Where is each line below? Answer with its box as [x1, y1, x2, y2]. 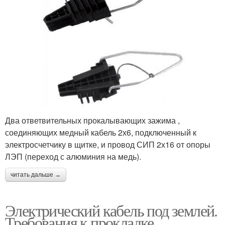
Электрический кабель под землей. [5, 199, 217, 221]
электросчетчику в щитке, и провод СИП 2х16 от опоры [5, 139, 210, 151]
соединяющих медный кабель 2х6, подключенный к [5, 127, 196, 139]
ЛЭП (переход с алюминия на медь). [5, 151, 141, 163]
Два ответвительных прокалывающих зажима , [5, 115, 180, 127]
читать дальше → [11, 171, 61, 179]
